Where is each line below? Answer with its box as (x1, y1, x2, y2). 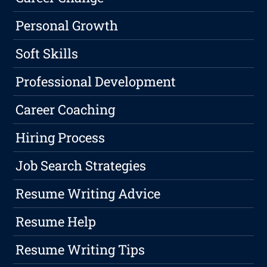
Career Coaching (15, 101, 116, 119)
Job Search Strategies (15, 157, 147, 175)
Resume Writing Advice (15, 185, 161, 203)
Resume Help (15, 213, 97, 231)
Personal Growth (15, 17, 119, 35)
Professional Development (15, 73, 176, 91)
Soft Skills (15, 45, 79, 63)
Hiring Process (15, 129, 105, 147)
